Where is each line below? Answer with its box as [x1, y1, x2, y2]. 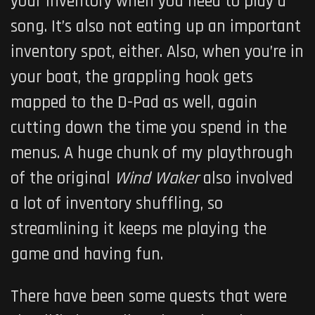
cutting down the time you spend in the [11, 116, 287, 139]
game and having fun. [11, 243, 163, 266]
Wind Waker [115, 167, 203, 190]
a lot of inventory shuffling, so [11, 192, 223, 215]
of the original [11, 167, 115, 190]
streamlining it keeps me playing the [11, 217, 266, 240]
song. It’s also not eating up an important [11, 15, 301, 38]
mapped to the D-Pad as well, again [11, 91, 257, 114]
